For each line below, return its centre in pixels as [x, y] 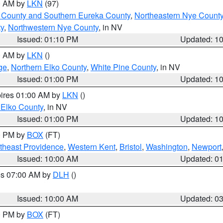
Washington [167, 147]
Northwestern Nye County [53, 27]
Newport [207, 147]
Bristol [131, 147]
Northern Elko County [49, 67]
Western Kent [92, 147]
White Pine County [123, 67]
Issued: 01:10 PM [48, 39]
